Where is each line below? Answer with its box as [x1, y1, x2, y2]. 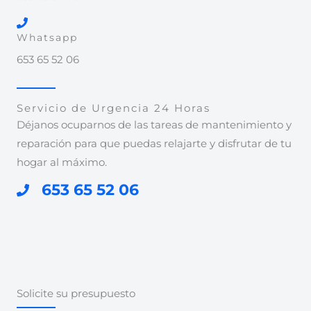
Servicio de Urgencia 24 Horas [17, 101, 210, 115]
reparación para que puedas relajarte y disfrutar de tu [17, 137, 292, 150]
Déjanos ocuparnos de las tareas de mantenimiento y [17, 118, 292, 131]
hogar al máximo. [17, 155, 107, 169]
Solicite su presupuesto [17, 287, 135, 301]
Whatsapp [17, 31, 78, 44]
